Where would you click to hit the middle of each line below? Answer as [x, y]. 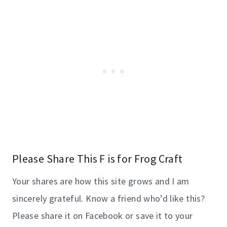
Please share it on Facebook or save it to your [103, 216]
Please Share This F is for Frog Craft [98, 159]
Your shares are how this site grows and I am [101, 181]
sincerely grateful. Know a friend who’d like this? [108, 199]
